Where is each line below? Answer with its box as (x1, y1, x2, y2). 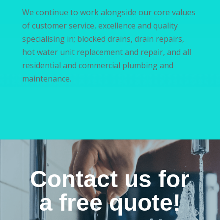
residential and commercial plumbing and (22, 60, 173, 71)
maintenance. (22, 73, 71, 84)
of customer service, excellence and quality (22, 20, 178, 31)
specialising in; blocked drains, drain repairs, (22, 33, 184, 45)
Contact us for (30, 166, 190, 192)
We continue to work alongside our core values (22, 7, 195, 18)
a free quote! (39, 190, 181, 216)
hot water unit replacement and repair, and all (22, 47, 191, 58)
